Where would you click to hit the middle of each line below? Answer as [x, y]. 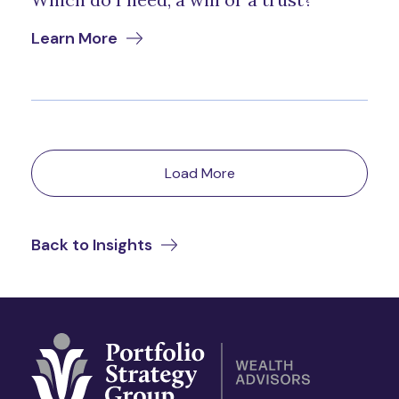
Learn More [74, 39]
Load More [199, 174]
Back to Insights [92, 245]
